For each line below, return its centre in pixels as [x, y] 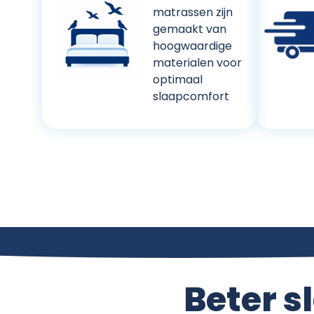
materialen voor [198, 62]
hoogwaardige [193, 46]
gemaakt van [190, 29]
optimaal [178, 79]
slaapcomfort [191, 96]
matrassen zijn [193, 12]
